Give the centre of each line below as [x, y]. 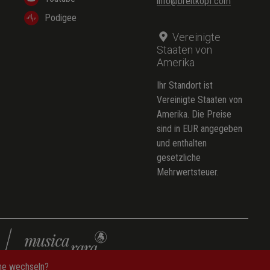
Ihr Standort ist [185, 85]
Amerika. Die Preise [194, 114]
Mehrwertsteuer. [188, 172]
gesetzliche [179, 157]
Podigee [61, 17]
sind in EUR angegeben [199, 128]
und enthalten [182, 143]
